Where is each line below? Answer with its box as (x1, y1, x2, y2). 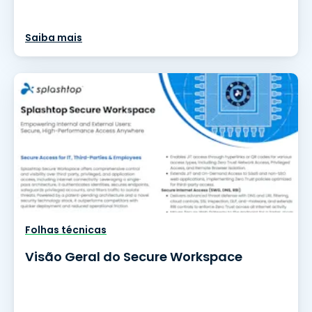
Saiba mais (25, 31, 82, 45)
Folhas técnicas (25, 223, 107, 237)
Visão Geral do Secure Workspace (25, 248, 242, 265)
